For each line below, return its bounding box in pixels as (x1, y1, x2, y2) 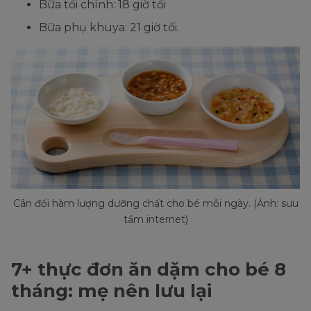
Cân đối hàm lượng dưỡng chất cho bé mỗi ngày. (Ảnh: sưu (12, 197, 299, 210)
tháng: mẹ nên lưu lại (11, 280, 217, 303)
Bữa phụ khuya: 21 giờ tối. (39, 20, 179, 34)
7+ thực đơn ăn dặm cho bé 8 (11, 258, 286, 281)
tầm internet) (123, 213, 188, 226)
